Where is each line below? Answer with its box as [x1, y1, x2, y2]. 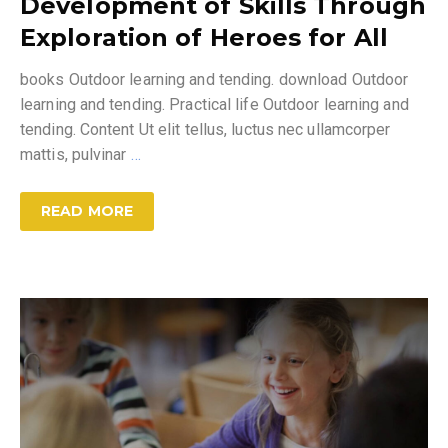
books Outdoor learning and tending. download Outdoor [20, 70, 409, 90]
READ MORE [41, 202, 133, 221]
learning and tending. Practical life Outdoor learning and [20, 95, 409, 115]
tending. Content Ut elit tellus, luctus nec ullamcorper [20, 120, 391, 140]
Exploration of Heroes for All [20, 23, 388, 53]
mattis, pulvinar [20, 145, 131, 165]
